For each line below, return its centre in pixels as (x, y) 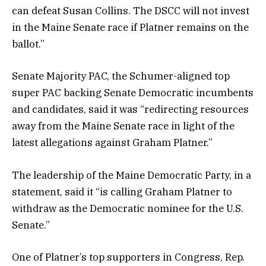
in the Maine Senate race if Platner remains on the (130, 28)
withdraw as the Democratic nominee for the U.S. (128, 208)
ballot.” (28, 44)
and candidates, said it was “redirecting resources (130, 110)
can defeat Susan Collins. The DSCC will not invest (131, 11)
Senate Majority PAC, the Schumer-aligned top (121, 76)
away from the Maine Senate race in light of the (123, 126)
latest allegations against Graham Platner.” (112, 143)
